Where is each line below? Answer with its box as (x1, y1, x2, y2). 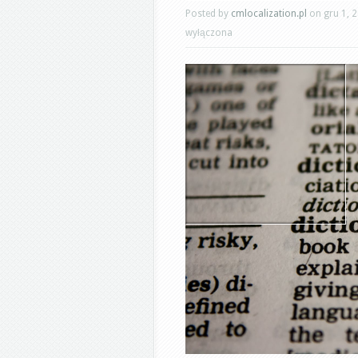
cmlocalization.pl (231, 8, 307, 19)
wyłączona (185, 27, 233, 38)
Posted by (185, 8, 231, 19)
